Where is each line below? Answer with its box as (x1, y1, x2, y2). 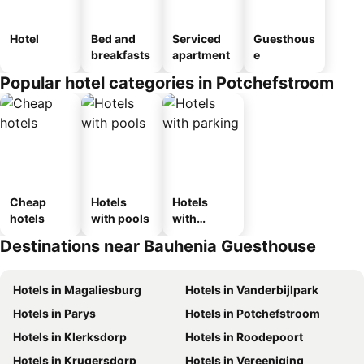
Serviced (172, 32, 221, 45)
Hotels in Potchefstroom (185, 306, 320, 320)
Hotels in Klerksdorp (13, 330, 127, 344)
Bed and (91, 32, 136, 45)
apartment (172, 48, 230, 62)
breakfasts (91, 48, 150, 62)
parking (172, 227, 215, 241)
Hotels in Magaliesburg (13, 283, 141, 297)
